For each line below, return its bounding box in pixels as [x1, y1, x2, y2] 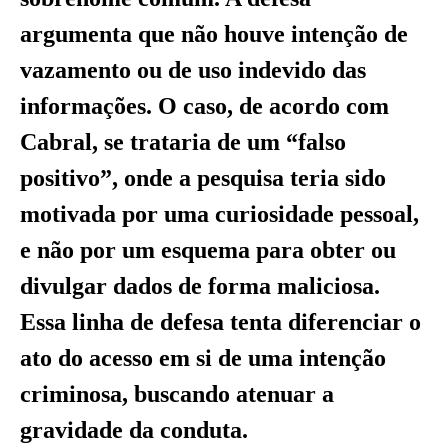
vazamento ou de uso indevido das [20, 57, 366, 84]
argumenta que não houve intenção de [20, 21, 408, 48]
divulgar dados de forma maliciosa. [20, 273, 380, 300]
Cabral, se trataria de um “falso [20, 129, 346, 156]
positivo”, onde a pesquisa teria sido [20, 165, 386, 192]
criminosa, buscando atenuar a [20, 381, 334, 408]
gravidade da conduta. [20, 417, 248, 444]
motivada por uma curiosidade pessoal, [20, 201, 419, 228]
